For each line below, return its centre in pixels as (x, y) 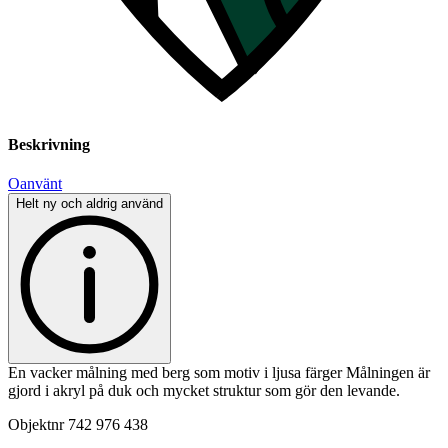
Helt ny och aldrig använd (89, 204)
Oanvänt (35, 184)
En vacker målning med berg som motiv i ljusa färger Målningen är (219, 373)
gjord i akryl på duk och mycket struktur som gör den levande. (204, 391)
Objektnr (36, 425)
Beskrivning (49, 145)
